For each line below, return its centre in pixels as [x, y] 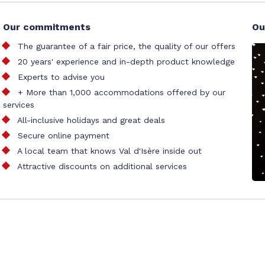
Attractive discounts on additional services [102, 166]
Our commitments [47, 27]
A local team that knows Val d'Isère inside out [110, 151]
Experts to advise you [62, 77]
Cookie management [170, 252]
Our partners [94, 252]
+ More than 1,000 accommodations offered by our [122, 92]
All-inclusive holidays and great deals [91, 120]
